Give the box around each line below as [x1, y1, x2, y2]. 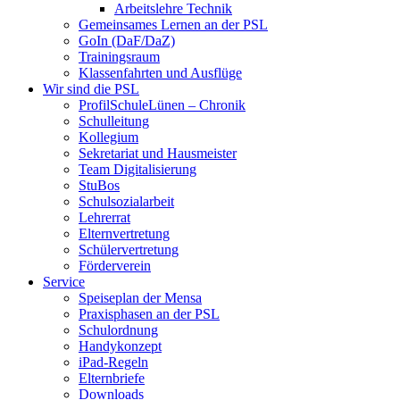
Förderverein [79, 257, 151, 273]
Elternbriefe [79, 370, 145, 386]
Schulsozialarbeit [79, 193, 174, 209]
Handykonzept [79, 337, 162, 354]
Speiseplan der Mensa [79, 289, 202, 305]
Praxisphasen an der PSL [79, 305, 220, 321]
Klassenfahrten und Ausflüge [79, 64, 242, 80]
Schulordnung [79, 321, 158, 337]
